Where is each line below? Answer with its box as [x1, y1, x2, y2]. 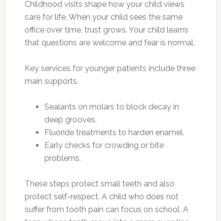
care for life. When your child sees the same [24, 12, 183, 22]
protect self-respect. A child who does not [24, 192, 179, 201]
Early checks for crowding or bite [44, 141, 164, 150]
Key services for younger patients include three [24, 64, 195, 73]
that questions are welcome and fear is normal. [24, 38, 195, 47]
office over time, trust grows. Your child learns [24, 25, 188, 35]
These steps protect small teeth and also [24, 179, 175, 188]
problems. [44, 153, 81, 163]
